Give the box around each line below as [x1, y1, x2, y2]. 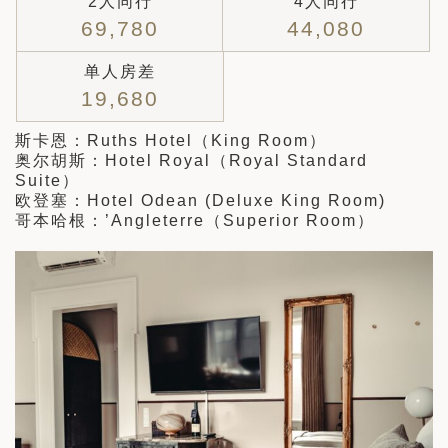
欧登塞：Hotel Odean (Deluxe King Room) [15, 191, 386, 209]
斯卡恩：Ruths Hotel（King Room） [15, 131, 327, 149]
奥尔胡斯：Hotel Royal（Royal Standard [15, 151, 368, 169]
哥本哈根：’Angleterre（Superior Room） [15, 211, 375, 229]
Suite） [15, 171, 80, 189]
